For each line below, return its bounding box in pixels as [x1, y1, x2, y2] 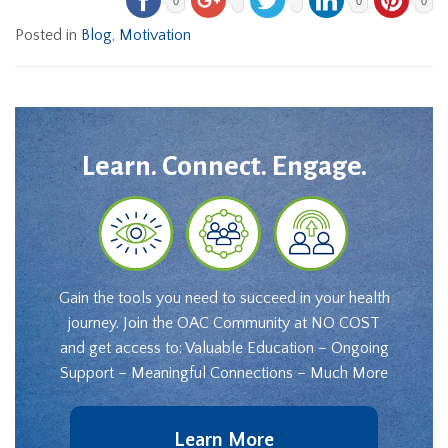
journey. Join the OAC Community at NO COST [68, 314, 380, 333]
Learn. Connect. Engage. [81, 151, 367, 181]
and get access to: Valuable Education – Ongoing [59, 339, 389, 358]
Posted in [15, 26, 81, 44]
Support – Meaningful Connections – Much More [60, 364, 388, 383]
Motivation [119, 26, 191, 44]
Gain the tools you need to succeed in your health [58, 289, 390, 308]
